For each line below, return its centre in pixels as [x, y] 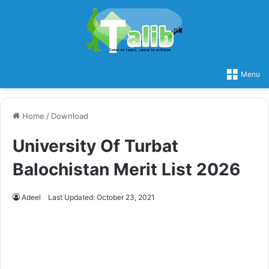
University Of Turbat [95, 146]
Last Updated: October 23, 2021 [101, 197]
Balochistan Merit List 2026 [126, 169]
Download [70, 116]
